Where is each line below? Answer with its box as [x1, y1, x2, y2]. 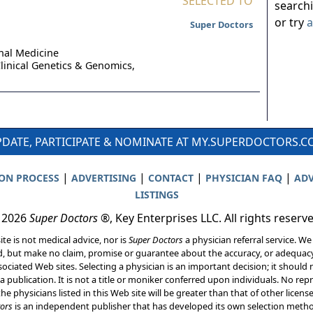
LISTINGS [134, 187, 179, 201]
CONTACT [147, 170, 194, 184]
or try [275, 15, 307, 30]
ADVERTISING [71, 170, 136, 184]
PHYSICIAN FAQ [205, 170, 282, 184]
